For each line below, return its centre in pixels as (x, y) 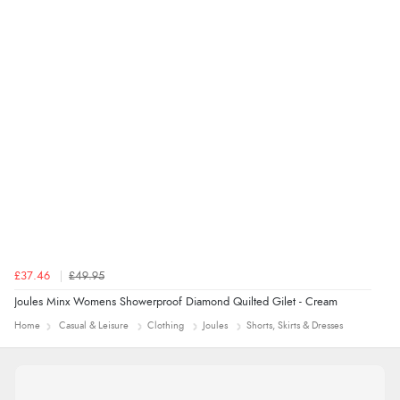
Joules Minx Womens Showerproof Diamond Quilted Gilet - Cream (176, 303)
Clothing (166, 326)
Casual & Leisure (94, 326)
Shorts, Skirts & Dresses (295, 326)
